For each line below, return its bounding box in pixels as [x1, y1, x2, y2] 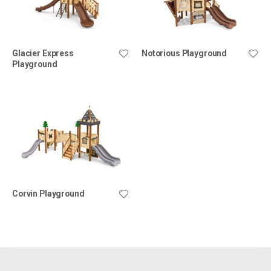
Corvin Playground [12, 188, 85, 198]
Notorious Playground [142, 48, 227, 58]
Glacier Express [12, 48, 74, 58]
